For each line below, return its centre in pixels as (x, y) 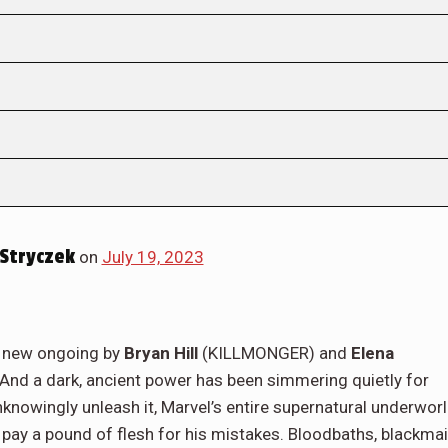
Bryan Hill (161, 352)
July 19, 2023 (152, 256)
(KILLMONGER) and (274, 352)
